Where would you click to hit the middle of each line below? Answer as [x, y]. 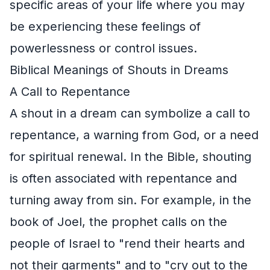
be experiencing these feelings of [105, 26]
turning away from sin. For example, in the [130, 200]
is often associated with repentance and [123, 178]
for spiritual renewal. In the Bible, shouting [130, 156]
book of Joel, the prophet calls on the [118, 221]
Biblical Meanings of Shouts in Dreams [119, 70]
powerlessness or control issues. [103, 48]
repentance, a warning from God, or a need [134, 135]
